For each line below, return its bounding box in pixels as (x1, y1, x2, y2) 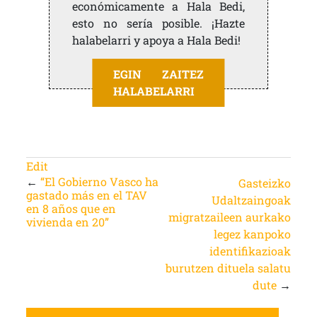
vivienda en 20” (25, 214, 109, 230)
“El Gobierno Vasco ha (40, 174, 158, 190)
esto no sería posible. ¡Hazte (71, 16, 246, 31)
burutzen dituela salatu (166, 260, 292, 276)
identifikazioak (209, 243, 292, 259)
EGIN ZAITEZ (113, 67, 204, 82)
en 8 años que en (25, 201, 116, 217)
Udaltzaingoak (212, 192, 292, 208)
